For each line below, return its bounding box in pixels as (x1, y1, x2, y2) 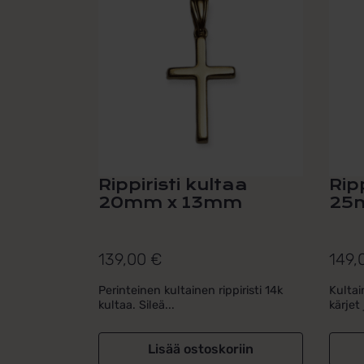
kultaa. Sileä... (98, 297, 175, 312)
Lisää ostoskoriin (147, 340, 253, 357)
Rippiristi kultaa (98, 175, 248, 195)
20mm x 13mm (98, 193, 242, 213)
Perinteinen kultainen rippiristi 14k (98, 283, 283, 297)
